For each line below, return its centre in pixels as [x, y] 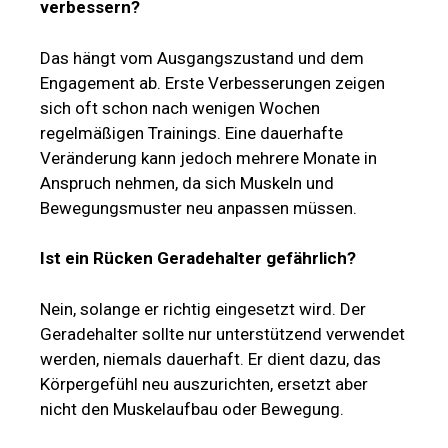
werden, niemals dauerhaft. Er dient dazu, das [210, 358]
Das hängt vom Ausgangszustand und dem [202, 57]
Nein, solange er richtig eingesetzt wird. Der [203, 308]
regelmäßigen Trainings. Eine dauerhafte [191, 132]
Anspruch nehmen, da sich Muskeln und [187, 182]
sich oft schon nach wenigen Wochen [180, 107]
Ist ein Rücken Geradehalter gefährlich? [198, 258]
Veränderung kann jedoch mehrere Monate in [208, 157]
